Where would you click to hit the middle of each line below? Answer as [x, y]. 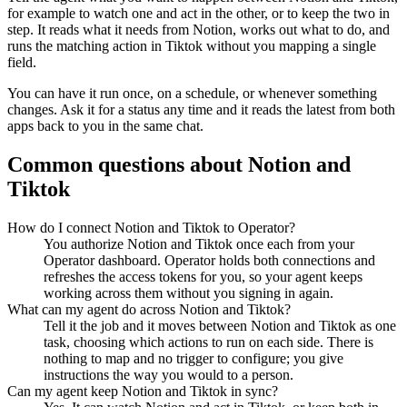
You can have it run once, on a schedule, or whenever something [192, 94]
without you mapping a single [289, 46]
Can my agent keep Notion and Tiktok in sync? [143, 391]
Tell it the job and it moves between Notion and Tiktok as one [220, 325]
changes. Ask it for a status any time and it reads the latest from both [201, 110]
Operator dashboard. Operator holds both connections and [209, 260]
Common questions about [128, 165]
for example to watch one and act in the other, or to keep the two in [199, 14]
